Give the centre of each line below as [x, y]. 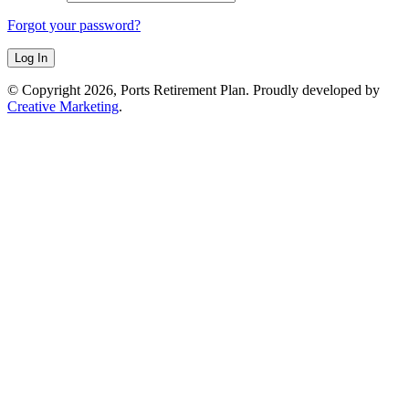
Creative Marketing [63, 106]
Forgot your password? [74, 25]
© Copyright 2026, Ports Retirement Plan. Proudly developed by [194, 89]
